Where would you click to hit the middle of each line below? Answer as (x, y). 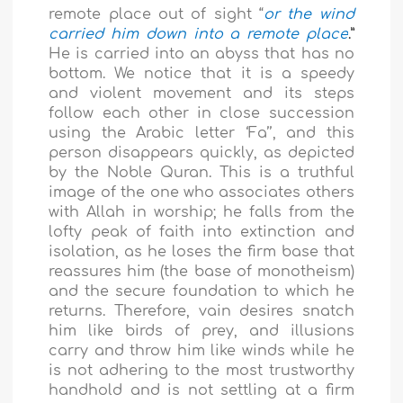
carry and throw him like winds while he (201, 351)
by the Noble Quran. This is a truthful (201, 173)
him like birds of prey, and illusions (201, 331)
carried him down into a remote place (198, 35)
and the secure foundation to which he (201, 292)
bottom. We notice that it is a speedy (201, 74)
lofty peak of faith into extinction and (201, 233)
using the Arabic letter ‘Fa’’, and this (201, 134)
